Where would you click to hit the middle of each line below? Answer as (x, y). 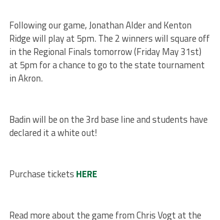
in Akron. (26, 78)
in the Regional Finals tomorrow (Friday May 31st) (105, 51)
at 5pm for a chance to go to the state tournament (107, 65)
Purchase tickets (42, 174)
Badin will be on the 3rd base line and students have (108, 119)
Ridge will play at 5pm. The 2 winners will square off (109, 38)
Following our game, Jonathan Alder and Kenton (100, 25)
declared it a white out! (53, 132)
